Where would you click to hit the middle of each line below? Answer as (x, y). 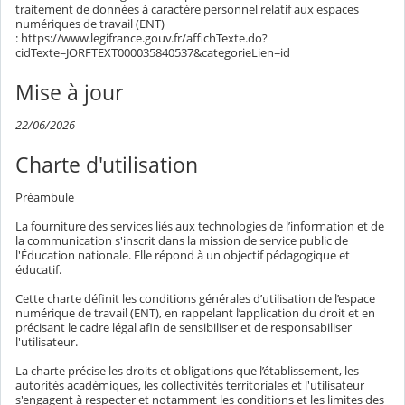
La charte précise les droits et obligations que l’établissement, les (187, 371)
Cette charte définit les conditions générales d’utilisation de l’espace (195, 299)
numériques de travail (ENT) (90, 24)
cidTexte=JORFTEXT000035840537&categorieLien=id (153, 53)
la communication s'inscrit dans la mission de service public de (182, 241)
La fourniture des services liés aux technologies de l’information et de (200, 226)
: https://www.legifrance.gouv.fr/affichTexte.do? (141, 38)
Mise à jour (69, 93)
